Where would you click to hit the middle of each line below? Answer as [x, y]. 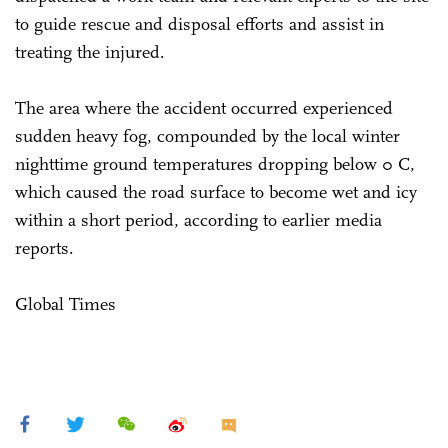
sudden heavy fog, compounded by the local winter [207, 135]
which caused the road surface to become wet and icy [216, 191]
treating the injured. [90, 51]
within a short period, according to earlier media [198, 219]
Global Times [65, 303]
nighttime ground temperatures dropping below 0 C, [215, 163]
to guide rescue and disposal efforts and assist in [199, 23]
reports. [44, 247]
